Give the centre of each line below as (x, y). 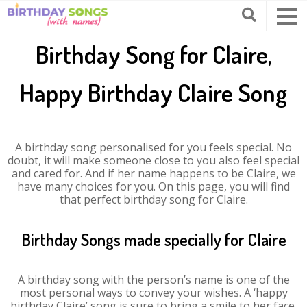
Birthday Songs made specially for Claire (153, 240)
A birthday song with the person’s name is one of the (153, 280)
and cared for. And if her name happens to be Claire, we (153, 173)
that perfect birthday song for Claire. (153, 199)
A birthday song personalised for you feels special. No (153, 147)
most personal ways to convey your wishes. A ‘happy (153, 293)
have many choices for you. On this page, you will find (153, 186)
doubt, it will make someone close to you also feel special (153, 160)
